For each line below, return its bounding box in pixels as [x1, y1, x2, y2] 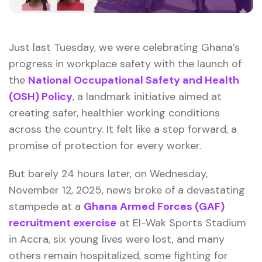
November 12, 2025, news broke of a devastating [9, 182, 245, 197]
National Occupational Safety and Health [28, 73, 239, 87]
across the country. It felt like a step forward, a [9, 122, 237, 136]
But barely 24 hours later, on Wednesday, [9, 166, 208, 181]
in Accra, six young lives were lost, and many [9, 232, 225, 246]
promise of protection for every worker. [9, 138, 201, 153]
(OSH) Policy [9, 89, 73, 104]
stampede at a [9, 199, 84, 213]
